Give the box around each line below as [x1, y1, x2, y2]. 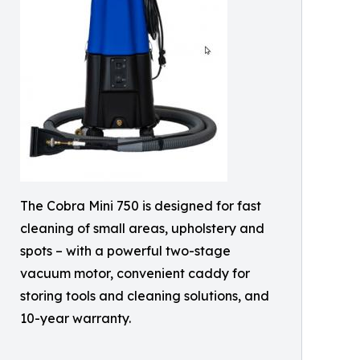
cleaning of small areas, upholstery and [20, 220, 264, 237]
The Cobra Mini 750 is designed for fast [20, 198, 261, 215]
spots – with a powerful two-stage [20, 243, 231, 260]
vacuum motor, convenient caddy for [20, 265, 250, 282]
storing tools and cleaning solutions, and [20, 288, 269, 305]
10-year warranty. [20, 310, 131, 327]
